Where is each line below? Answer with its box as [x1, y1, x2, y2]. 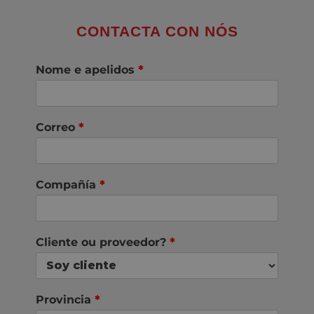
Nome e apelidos [36, 62, 138, 76]
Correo [36, 120, 78, 134]
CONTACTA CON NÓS [76, 22, 238, 39]
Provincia [36, 292, 95, 306]
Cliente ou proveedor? [36, 235, 170, 249]
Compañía [36, 177, 100, 191]
